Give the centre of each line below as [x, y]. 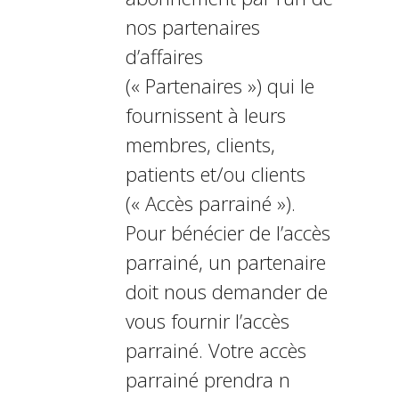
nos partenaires [192, 27]
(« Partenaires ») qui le [220, 85]
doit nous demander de [226, 291]
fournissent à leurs [205, 115]
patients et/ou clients [215, 174]
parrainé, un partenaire [225, 262]
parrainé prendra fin [208, 379]
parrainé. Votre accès [216, 350]
